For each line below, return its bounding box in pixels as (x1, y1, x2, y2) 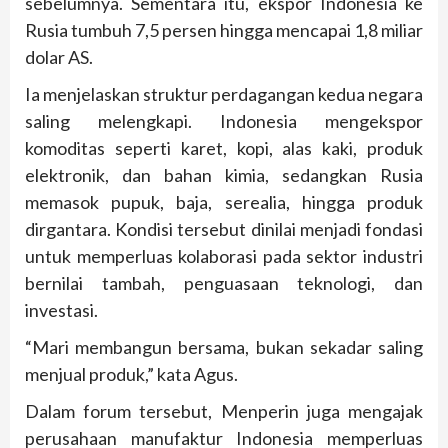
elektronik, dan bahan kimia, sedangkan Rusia (25, 164, 423, 187)
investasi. (25, 299, 98, 322)
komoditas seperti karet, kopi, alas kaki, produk (25, 137, 423, 160)
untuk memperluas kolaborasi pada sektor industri (25, 245, 423, 268)
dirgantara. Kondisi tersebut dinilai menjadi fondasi (25, 218, 423, 241)
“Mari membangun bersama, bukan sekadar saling (25, 336, 423, 359)
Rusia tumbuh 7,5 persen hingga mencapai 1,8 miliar (25, 19, 423, 42)
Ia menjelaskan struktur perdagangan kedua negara (25, 83, 423, 106)
